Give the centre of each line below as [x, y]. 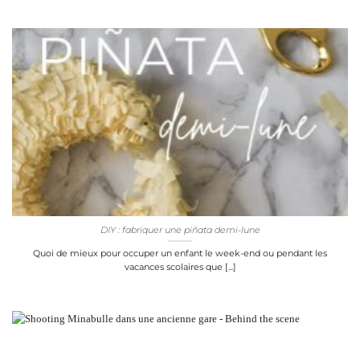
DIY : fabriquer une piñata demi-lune [180, 229]
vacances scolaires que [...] [180, 266]
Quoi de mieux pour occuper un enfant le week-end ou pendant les [180, 253]
